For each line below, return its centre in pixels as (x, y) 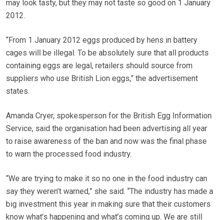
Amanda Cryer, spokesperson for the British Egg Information (109, 116)
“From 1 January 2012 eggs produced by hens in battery (102, 40)
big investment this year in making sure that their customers (108, 204)
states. (18, 91)
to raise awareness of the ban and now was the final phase (106, 141)
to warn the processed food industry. (69, 154)
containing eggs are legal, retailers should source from (99, 66)
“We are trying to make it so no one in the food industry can (107, 179)
